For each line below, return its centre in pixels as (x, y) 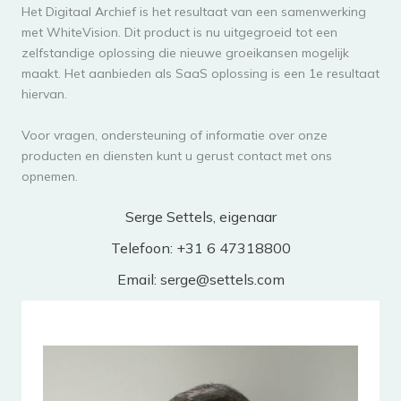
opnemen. (50, 176)
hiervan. (44, 94)
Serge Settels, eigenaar (200, 217)
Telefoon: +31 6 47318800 (200, 248)
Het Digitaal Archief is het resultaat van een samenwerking (194, 12)
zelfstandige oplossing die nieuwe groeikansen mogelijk (185, 53)
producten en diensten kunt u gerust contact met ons (177, 156)
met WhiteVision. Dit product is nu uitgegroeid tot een (179, 32)
